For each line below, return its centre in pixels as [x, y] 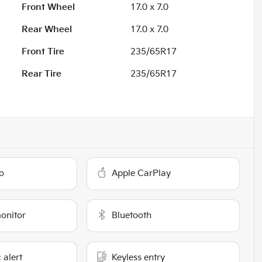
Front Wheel [49, 7]
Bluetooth [132, 215]
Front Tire [43, 51]
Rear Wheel [47, 29]
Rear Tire [42, 74]
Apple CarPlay [142, 173]
